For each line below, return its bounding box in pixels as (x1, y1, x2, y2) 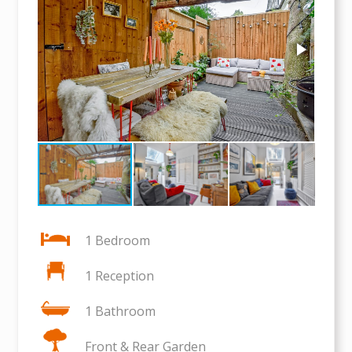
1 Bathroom (85, 302, 156, 320)
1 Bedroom (85, 231, 151, 249)
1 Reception (85, 266, 155, 284)
